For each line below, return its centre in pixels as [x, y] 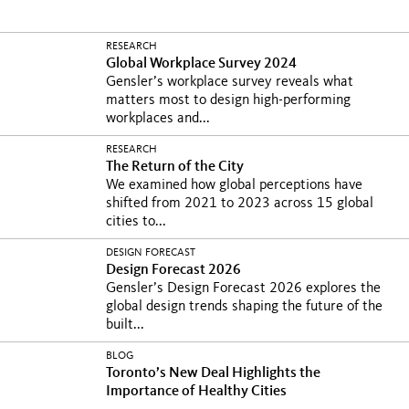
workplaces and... [158, 119]
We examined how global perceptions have [234, 185]
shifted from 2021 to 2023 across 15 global [240, 204]
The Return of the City [176, 167]
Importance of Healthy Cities [196, 392]
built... [125, 325]
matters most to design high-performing [228, 100]
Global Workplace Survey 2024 [203, 64]
